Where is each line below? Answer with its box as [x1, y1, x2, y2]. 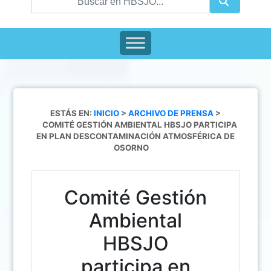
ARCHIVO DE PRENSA [128, 108, 214, 119]
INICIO [94, 108, 121, 119]
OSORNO [114, 143, 149, 153]
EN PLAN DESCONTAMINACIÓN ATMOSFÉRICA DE [36, 131, 235, 142]
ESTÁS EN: [50, 108, 94, 119]
